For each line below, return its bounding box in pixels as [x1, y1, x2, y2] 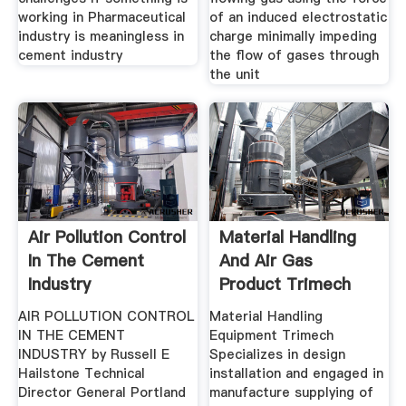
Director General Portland [17, 382, 186, 401]
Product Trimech [219, 273, 352, 296]
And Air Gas [219, 249, 314, 273]
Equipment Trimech [209, 325, 334, 344]
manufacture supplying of [209, 382, 374, 401]
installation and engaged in [209, 363, 384, 382]
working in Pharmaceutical [17, 8, 186, 27]
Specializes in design [209, 344, 346, 363]
